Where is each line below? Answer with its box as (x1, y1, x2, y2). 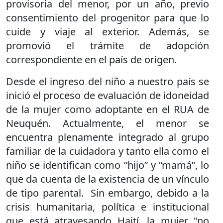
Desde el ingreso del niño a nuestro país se (6, 74, 209, 88)
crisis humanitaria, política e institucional (6, 200, 209, 214)
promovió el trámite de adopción (6, 38, 209, 52)
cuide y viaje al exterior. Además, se (6, 24, 209, 38)
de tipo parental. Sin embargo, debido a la (6, 186, 209, 200)
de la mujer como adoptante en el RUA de (6, 102, 209, 116)
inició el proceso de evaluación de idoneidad (6, 88, 209, 102)
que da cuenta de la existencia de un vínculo (6, 172, 209, 186)
